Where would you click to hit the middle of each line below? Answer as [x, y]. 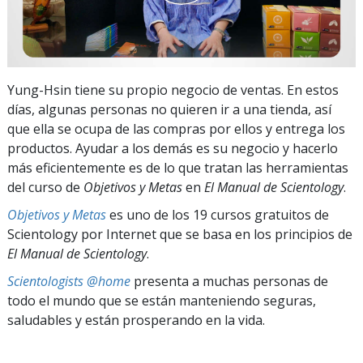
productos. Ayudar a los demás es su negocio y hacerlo [173, 148]
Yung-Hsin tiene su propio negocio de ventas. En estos [173, 90]
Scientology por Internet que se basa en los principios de [180, 234]
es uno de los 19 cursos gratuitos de [218, 214]
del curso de [45, 187]
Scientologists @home [69, 281]
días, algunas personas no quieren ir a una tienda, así [169, 109]
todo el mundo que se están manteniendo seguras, [162, 300]
